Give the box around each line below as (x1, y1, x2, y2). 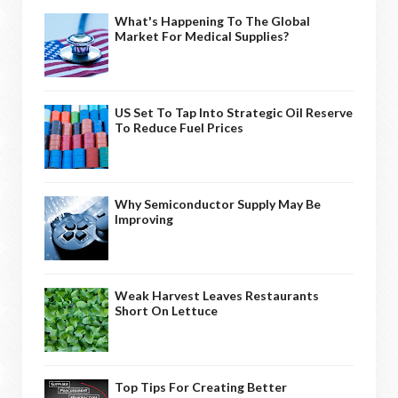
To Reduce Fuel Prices (115, 119, 243, 135)
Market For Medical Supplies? (115, 28, 289, 44)
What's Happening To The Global (115, 12, 310, 28)
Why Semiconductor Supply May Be (115, 195, 321, 211)
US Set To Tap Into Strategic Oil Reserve (115, 104, 353, 120)
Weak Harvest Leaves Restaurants (115, 287, 319, 303)
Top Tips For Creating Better (115, 378, 287, 394)
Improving (115, 211, 173, 227)
